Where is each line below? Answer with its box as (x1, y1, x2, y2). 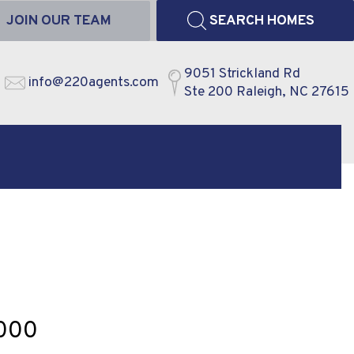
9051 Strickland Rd (184, 65, 300, 84)
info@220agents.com (28, 73, 159, 92)
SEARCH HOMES (209, 11, 314, 30)
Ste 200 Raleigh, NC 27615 (184, 83, 349, 102)
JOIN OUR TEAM (6, 11, 111, 30)
